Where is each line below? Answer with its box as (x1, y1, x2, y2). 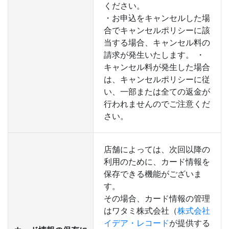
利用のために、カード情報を (104, 156, 210, 167)
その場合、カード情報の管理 (104, 193, 210, 203)
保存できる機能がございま (104, 169, 202, 179)
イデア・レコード (104, 218, 169, 228)
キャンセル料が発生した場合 (104, 62, 210, 72)
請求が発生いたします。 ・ (104, 50, 204, 60)
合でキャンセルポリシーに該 (104, 25, 210, 35)
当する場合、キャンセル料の (104, 37, 210, 48)
